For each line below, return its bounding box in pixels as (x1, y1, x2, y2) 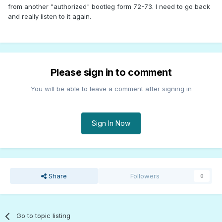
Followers (130, 172, 160, 180)
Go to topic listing (16, 212, 71, 220)
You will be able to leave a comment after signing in (30, 85, 192, 93)
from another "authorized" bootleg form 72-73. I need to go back (8, 2, 210, 11)
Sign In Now (92, 119, 130, 128)
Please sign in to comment (50, 66, 172, 79)
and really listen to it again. (8, 12, 91, 21)
